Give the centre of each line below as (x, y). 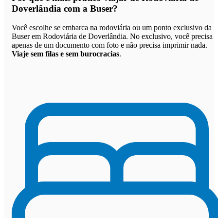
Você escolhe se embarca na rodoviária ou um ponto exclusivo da (112, 27)
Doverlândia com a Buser (62, 8)
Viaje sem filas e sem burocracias (65, 54)
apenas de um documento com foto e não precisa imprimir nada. (109, 45)
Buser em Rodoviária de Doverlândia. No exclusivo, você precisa (112, 36)
